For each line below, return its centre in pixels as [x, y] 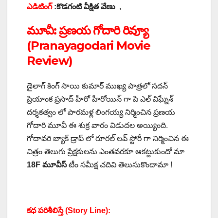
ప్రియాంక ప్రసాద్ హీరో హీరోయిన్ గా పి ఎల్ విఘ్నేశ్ [100, 99]
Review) [51, 61]
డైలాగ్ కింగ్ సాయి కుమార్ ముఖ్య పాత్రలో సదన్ [97, 86]
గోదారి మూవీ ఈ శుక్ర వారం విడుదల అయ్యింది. [97, 125]
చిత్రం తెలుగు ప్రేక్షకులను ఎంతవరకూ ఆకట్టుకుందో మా [106, 151]
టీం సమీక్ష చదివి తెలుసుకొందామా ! [119, 164]
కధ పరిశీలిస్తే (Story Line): [70, 210]
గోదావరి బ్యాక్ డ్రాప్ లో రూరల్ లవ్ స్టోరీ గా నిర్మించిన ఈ [108, 138]
